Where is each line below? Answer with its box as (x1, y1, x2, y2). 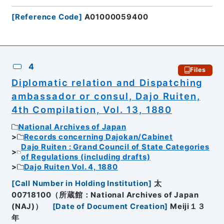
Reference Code (14, 12, 79, 22)
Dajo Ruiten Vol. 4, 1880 (23, 162, 118, 172)
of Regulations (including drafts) (21, 152, 150, 162)
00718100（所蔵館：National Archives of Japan (11, 190, 199, 199)
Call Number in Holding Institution (14, 178, 149, 188)
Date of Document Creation (55, 201, 165, 211)
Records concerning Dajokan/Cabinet (23, 132, 173, 142)
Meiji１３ (170, 201, 205, 211)
